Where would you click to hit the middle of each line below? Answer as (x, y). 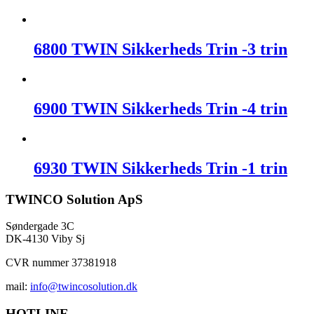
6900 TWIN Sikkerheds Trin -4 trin (161, 108)
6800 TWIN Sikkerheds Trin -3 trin (161, 49)
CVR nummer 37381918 (61, 263)
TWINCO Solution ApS (74, 199)
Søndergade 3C (40, 226)
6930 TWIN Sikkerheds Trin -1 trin (161, 168)
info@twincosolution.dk (84, 287)
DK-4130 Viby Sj (45, 239)
